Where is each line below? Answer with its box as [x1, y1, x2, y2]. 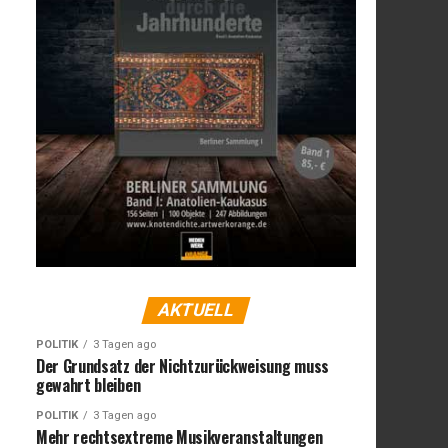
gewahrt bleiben [36, 372, 141, 397]
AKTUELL [155, 299, 237, 320]
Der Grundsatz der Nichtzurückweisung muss [36, 353, 329, 378]
